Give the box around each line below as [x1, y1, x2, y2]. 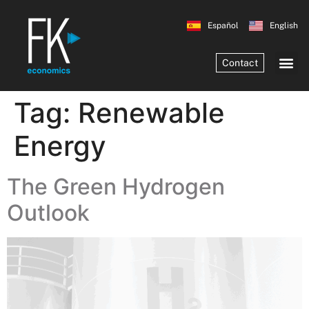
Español [207, 21, 239, 31]
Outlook [7, 199, 90, 226]
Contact [221, 57, 258, 69]
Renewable [78, 96, 225, 130]
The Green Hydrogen [7, 173, 225, 200]
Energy [14, 129, 106, 163]
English [269, 21, 298, 31]
